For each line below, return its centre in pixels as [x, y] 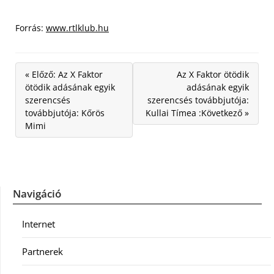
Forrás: [31, 28]
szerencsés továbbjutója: [198, 100]
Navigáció [37, 194]
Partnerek [43, 251]
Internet [39, 224]
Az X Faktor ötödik [213, 74]
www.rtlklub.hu [77, 28]
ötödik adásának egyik [70, 87]
